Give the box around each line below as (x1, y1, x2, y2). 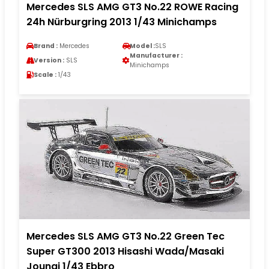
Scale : (34, 70, 56, 80)
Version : (34, 56, 64, 65)
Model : (130, 41, 155, 51)
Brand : (34, 41, 58, 51)
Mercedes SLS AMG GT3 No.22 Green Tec (26, 229, 225, 244)
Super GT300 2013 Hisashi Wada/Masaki (26, 244, 224, 259)
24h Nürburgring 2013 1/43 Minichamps (26, 15, 217, 29)
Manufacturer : (130, 51, 183, 61)
